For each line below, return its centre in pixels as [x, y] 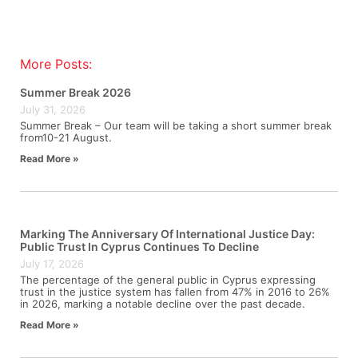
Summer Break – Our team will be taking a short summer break [176, 125]
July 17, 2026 [52, 263]
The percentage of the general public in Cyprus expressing [168, 279]
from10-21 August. [66, 137]
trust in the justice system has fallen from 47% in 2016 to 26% [175, 291]
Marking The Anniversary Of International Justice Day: [167, 233]
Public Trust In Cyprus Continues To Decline [139, 246]
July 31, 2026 [53, 109]
